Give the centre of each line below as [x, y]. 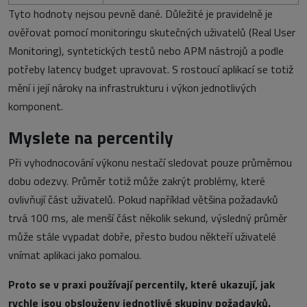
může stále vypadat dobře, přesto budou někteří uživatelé [142, 237]
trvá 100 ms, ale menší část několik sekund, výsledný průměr [148, 218]
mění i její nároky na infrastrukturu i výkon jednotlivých [132, 88]
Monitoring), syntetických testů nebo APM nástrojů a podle [146, 51]
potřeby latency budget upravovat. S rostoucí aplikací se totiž [151, 70]
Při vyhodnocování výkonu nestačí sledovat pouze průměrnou [150, 163]
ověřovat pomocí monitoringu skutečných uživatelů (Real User [152, 33]
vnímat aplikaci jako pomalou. [75, 255]
